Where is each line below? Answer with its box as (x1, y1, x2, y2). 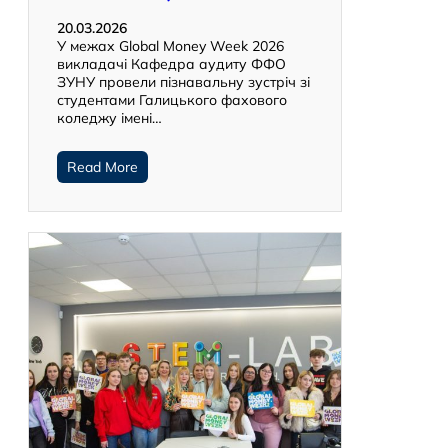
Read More (67, 158, 138, 177)
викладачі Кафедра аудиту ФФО (57, 55, 286, 74)
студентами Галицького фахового (57, 91, 287, 110)
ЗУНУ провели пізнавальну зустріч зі (57, 73, 310, 92)
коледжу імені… (57, 109, 162, 128)
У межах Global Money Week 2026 (57, 37, 284, 56)
